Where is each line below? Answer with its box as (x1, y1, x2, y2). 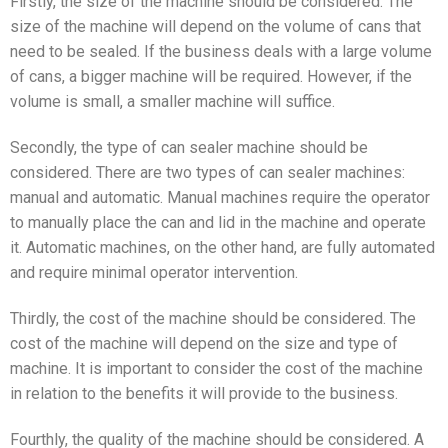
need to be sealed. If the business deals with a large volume (10, 42, 432, 62)
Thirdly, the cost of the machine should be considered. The (10, 308, 416, 328)
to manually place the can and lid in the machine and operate (10, 212, 426, 232)
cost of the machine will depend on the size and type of (10, 333, 398, 353)
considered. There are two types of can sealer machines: (10, 162, 405, 182)
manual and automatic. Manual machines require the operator (10, 187, 430, 207)
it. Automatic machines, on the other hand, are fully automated (10, 237, 435, 257)
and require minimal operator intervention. (10, 262, 298, 282)
